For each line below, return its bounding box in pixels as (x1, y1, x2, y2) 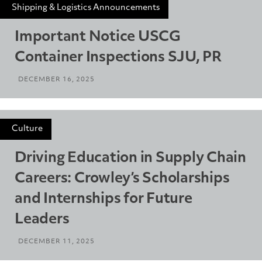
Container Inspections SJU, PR (15, 50, 222, 65)
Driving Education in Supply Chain (15, 151, 246, 166)
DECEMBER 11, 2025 (18, 238, 95, 245)
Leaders (15, 212, 70, 227)
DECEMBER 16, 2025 (18, 76, 95, 83)
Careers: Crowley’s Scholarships (15, 171, 230, 186)
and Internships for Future (15, 192, 192, 206)
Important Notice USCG (15, 30, 181, 44)
